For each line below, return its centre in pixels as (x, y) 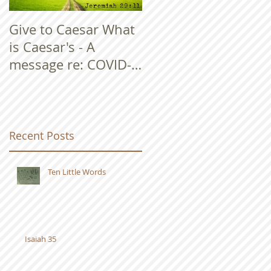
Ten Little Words (77, 171)
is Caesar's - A (52, 47)
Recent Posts (42, 135)
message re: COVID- (70, 64)
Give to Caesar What (72, 29)
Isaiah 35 (41, 239)
